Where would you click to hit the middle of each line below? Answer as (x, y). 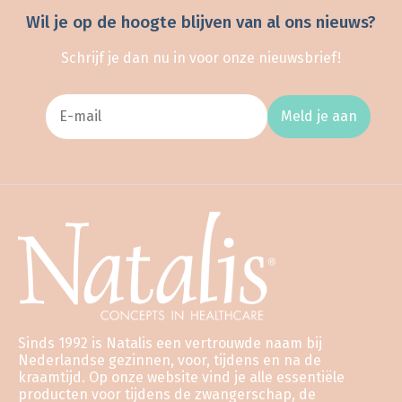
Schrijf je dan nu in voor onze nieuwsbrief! (201, 57)
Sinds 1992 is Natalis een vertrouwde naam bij (170, 343)
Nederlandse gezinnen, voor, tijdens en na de (170, 360)
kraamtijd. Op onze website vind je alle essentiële (181, 377)
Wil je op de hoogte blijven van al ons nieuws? (201, 22)
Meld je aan (319, 116)
